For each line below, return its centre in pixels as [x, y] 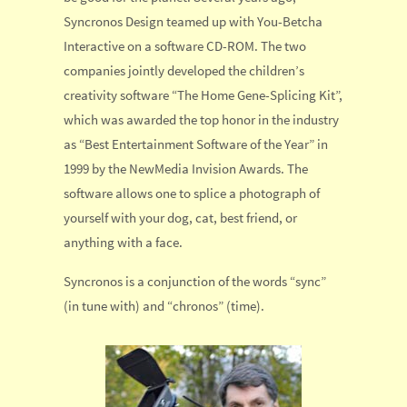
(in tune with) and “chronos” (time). [164, 305]
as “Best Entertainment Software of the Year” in [196, 144]
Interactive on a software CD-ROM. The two [185, 46]
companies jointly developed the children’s [184, 71]
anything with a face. [123, 243]
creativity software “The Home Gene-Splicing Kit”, [203, 95]
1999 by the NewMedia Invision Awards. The [186, 169]
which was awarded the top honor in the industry [201, 120]
